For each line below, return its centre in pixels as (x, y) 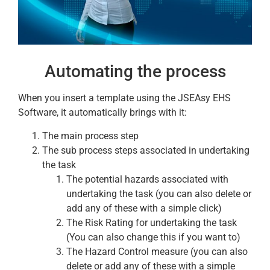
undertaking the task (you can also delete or (159, 193)
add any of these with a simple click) (144, 208)
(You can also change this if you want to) (153, 237)
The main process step (90, 136)
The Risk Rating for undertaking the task (152, 222)
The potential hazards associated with (147, 179)
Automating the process (135, 72)
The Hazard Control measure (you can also (157, 251)
